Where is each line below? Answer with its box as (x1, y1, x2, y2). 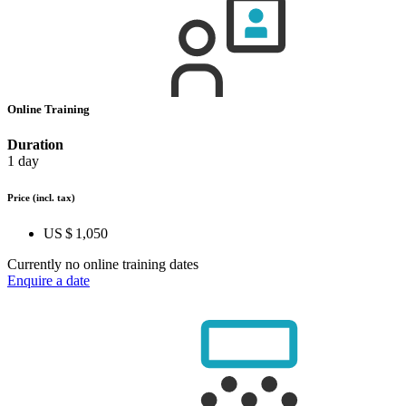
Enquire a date (7, 273, 90, 288)
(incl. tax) (33, 192, 75, 204)
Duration (7, 137, 63, 153)
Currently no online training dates (7, 256, 198, 272)
